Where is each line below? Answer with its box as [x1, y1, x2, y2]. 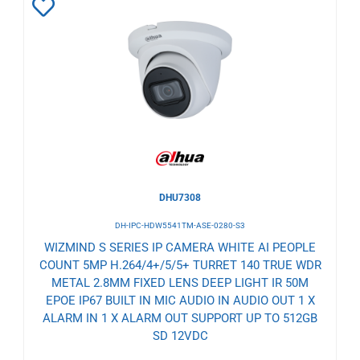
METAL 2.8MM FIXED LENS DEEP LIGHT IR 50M [51, 275, 309, 290]
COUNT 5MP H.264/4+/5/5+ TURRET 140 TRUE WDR [39, 257, 321, 272]
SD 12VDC [152, 328, 208, 343]
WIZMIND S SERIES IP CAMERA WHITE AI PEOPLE [44, 239, 316, 255]
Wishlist [32, 64, 111, 92]
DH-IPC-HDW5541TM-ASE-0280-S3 [115, 220, 245, 230]
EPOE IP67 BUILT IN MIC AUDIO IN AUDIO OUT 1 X [45, 292, 315, 308]
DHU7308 [159, 191, 201, 203]
